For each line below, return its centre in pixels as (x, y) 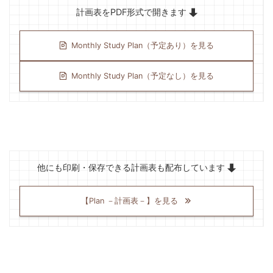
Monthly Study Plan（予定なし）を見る (143, 76)
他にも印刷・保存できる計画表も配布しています (132, 167)
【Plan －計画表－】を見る (129, 200)
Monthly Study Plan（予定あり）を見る (143, 45)
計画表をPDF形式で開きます (132, 12)
